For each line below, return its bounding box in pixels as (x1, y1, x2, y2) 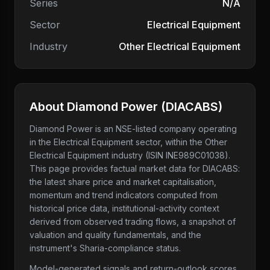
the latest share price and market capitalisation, (30, 177, 216, 187)
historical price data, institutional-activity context (30, 203, 219, 213)
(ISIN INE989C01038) (143, 150, 228, 160)
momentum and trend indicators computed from (30, 190, 218, 200)
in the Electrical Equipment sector (30, 137, 160, 147)
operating (196, 124, 237, 134)
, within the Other (160, 137, 227, 147)
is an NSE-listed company (93, 124, 196, 134)
